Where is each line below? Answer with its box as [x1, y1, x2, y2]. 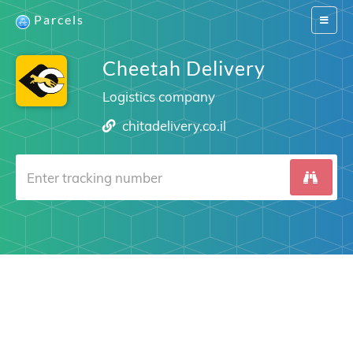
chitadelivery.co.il [122, 117, 227, 134]
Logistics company [102, 88, 215, 105]
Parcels [34, 12, 84, 27]
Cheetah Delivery [102, 56, 266, 80]
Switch [319, 13, 347, 25]
